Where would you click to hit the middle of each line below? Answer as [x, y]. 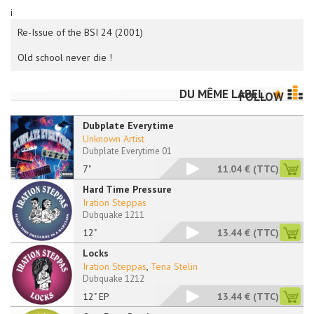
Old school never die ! [65, 57]
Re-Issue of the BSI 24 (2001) [80, 32]
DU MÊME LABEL [223, 94]
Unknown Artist [114, 139]
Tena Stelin [174, 266]
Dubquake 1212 [114, 279]
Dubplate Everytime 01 [127, 151]
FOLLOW [261, 97]
